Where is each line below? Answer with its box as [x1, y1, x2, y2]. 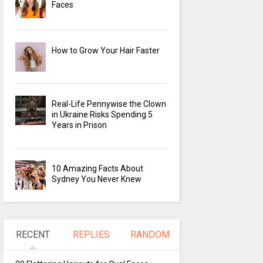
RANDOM [130, 229, 170, 241]
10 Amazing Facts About [52, 164, 144, 174]
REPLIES [73, 229, 110, 241]
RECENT [15, 229, 50, 241]
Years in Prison [52, 120, 107, 130]
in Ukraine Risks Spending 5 [52, 110, 153, 120]
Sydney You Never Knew [52, 174, 142, 184]
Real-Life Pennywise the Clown [52, 99, 167, 109]
